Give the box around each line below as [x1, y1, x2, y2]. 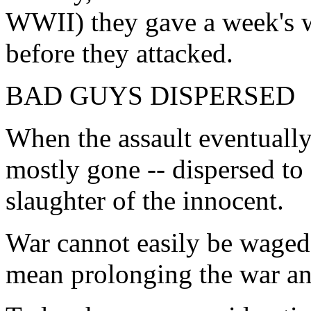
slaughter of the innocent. [6, 185, 284, 215]
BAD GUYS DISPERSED [6, 81, 295, 110]
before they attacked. [6, 38, 233, 68]
